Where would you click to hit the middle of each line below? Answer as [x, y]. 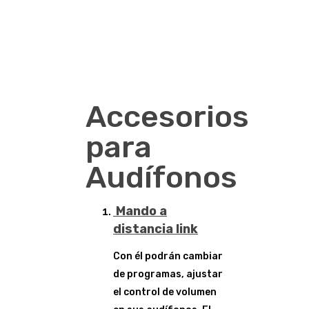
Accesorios [167, 117]
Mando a [140, 211]
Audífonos [161, 177]
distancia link [156, 229]
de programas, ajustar [168, 274]
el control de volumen [165, 292]
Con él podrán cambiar [168, 256]
